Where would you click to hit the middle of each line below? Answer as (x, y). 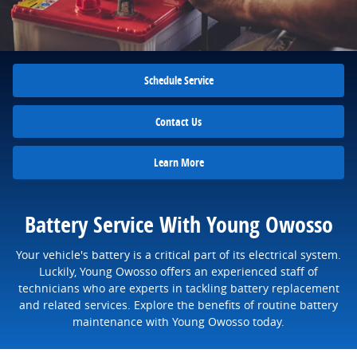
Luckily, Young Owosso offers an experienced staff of (178, 272)
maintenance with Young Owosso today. (178, 322)
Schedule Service (178, 80)
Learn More (178, 163)
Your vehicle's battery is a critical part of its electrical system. (178, 255)
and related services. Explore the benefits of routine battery (178, 305)
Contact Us (178, 121)
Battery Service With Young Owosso (178, 224)
